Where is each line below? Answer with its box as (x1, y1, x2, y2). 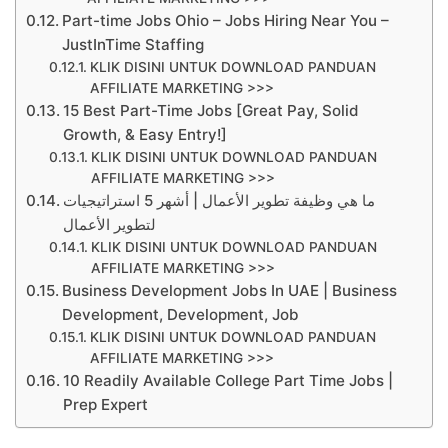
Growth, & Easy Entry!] (63, 124, 228, 144)
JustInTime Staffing (62, 34, 205, 54)
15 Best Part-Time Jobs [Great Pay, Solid (63, 100, 360, 120)
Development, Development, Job (62, 304, 300, 324)
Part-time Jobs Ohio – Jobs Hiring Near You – (62, 10, 390, 30)
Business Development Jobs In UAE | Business (62, 280, 398, 300)
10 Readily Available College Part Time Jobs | (63, 370, 394, 390)
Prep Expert (63, 394, 149, 414)
